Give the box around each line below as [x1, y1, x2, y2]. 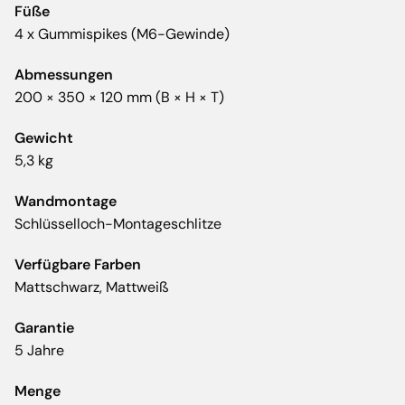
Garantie [14, 318, 74, 338]
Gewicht [14, 128, 73, 148]
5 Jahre [14, 341, 64, 361]
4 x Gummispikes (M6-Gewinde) [14, 24, 230, 44]
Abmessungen [14, 65, 113, 85]
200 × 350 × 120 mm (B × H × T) [14, 88, 224, 108]
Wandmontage [14, 192, 117, 212]
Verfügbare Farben [14, 255, 141, 275]
